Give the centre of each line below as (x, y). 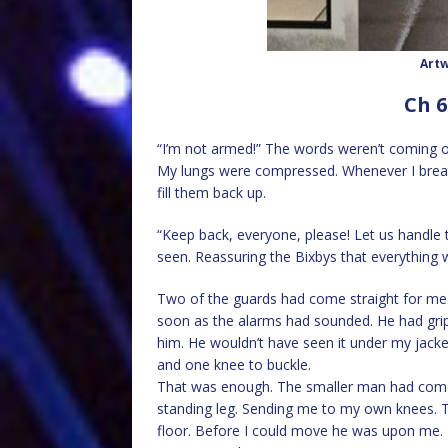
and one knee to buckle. (234, 364)
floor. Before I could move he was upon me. (300, 430)
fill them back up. (211, 192)
